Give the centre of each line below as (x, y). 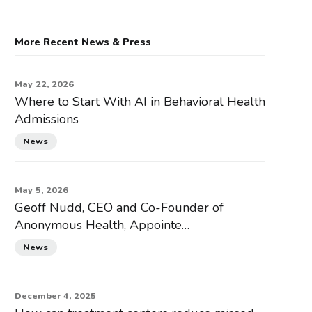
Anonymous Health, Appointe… (102, 225)
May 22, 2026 (44, 84)
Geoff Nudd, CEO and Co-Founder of (119, 207)
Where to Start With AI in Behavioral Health (140, 101)
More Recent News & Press (83, 41)
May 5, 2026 (41, 189)
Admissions (46, 119)
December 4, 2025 (55, 296)
